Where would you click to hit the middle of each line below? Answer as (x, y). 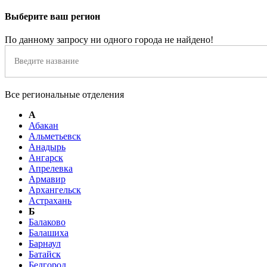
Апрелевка (51, 169)
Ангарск (46, 158)
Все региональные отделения (64, 95)
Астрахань (50, 201)
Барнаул (45, 244)
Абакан (44, 126)
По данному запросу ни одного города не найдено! (109, 40)
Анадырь (47, 147)
